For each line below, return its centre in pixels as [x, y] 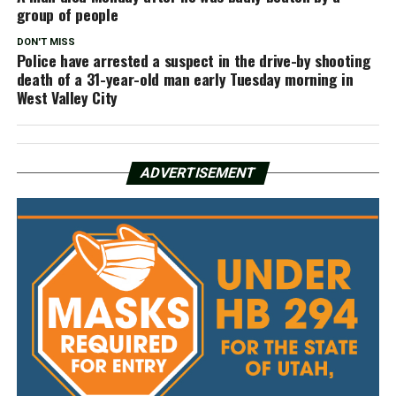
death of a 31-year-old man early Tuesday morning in [185, 78]
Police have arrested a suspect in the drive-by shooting [194, 60]
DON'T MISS [46, 42]
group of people [67, 14]
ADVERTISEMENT [198, 172]
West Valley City [67, 97]
